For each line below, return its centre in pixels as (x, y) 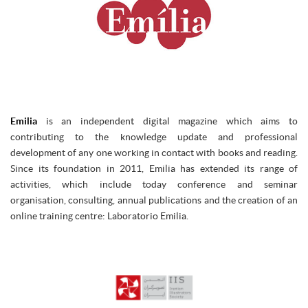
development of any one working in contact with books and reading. (154, 153)
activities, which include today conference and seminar (154, 185)
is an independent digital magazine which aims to (167, 121)
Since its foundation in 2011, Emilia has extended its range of (154, 169)
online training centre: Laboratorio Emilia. (99, 216)
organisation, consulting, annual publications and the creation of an (154, 200)
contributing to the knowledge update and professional (154, 137)
